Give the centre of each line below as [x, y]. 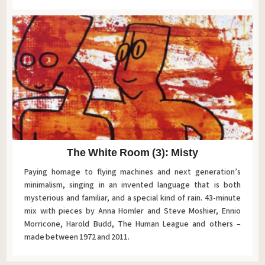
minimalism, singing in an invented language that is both [132, 185]
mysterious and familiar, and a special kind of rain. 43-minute [132, 198]
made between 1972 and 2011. [77, 237]
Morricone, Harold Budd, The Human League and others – [132, 224]
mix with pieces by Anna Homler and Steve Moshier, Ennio [132, 211]
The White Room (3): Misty [132, 152]
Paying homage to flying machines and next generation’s [132, 172]
